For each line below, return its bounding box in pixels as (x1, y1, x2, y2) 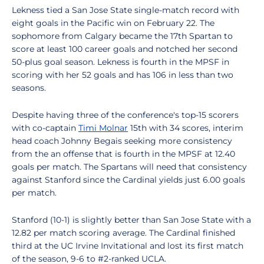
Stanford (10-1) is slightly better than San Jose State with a (12, 214, 251, 225)
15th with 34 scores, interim (128, 123, 243, 133)
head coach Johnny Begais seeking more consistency (12, 136, 232, 146)
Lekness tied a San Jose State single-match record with (12, 5, 239, 15)
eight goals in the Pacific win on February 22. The (12, 18, 214, 28)
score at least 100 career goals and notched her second (12, 44, 237, 54)
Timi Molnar (78, 123, 128, 133)
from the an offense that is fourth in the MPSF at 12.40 (12, 148, 235, 159)
